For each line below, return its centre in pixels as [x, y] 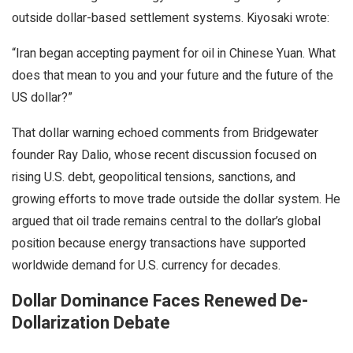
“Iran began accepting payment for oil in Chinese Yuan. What [174, 53]
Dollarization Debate [91, 323]
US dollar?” [42, 97]
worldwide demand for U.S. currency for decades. [146, 265]
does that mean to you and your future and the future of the [173, 75]
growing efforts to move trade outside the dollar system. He [176, 199]
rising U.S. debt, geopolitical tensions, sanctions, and [154, 177]
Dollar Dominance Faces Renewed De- [160, 301]
